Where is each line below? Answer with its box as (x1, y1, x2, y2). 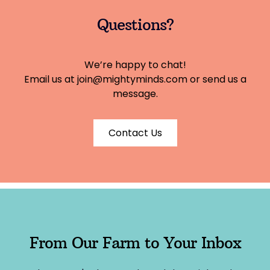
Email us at (24, 72, 77, 86)
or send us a (187, 72, 246, 86)
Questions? (96, 14, 174, 34)
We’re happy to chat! (84, 57, 186, 72)
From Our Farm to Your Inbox (29, 232, 241, 253)
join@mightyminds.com (77, 72, 187, 86)
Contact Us (108, 125, 162, 140)
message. (112, 86, 158, 101)
